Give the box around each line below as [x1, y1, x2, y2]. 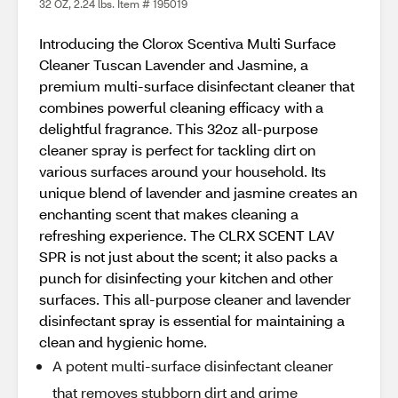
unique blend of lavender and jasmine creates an [39, 183, 357, 202]
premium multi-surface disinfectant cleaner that [39, 76, 354, 95]
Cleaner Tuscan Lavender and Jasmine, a [39, 55, 308, 74]
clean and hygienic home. [39, 332, 207, 351]
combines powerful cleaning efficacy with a [39, 98, 323, 116]
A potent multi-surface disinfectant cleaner [52, 356, 333, 375]
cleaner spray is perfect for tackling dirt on [39, 140, 315, 159]
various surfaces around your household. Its [39, 162, 326, 180]
